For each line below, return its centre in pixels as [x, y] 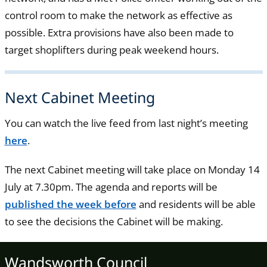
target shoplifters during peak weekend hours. [113, 50]
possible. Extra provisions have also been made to [119, 33]
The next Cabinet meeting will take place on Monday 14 [132, 170]
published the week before [70, 204]
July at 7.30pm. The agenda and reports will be [111, 187]
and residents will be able [196, 204]
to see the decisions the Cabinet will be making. [115, 222]
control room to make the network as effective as [118, 15]
